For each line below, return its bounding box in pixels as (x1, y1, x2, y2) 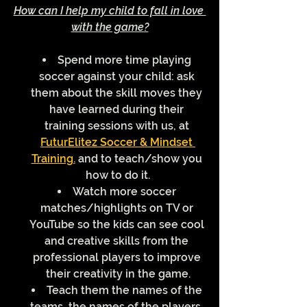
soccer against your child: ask (38, 70, 197, 84)
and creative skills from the (45, 234, 191, 248)
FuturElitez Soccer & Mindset (40, 136, 195, 149)
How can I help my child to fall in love (13, 4, 206, 18)
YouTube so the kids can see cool (29, 218, 207, 232)
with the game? (71, 21, 149, 34)
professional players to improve (32, 251, 204, 265)
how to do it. (86, 169, 150, 182)
